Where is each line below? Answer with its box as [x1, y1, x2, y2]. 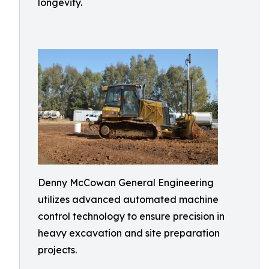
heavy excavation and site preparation [38, 227, 220, 239]
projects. [38, 244, 77, 256]
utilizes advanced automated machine [38, 193, 219, 205]
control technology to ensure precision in [38, 210, 225, 222]
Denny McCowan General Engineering [38, 177, 214, 189]
